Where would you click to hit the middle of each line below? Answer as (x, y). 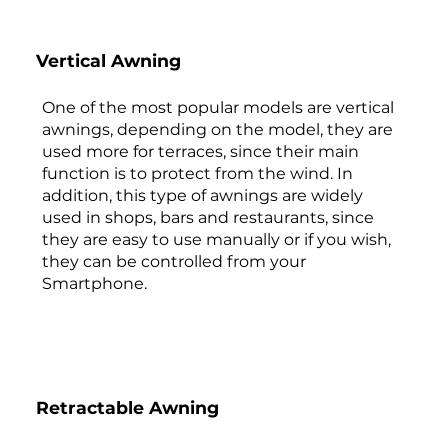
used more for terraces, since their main (200, 152)
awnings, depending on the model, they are (217, 130)
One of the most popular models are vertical (217, 108)
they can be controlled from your (173, 262)
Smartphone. (94, 284)
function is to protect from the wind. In (197, 174)
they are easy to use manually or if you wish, (216, 240)
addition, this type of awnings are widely (202, 196)
